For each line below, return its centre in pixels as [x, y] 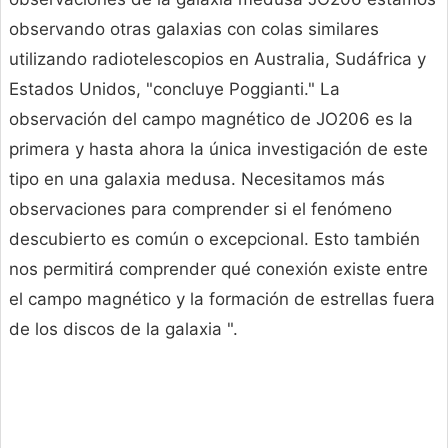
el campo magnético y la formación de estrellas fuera [222, 299]
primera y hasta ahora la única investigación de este [218, 149]
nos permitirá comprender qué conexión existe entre [218, 269]
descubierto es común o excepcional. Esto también [214, 239]
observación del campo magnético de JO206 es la [211, 119]
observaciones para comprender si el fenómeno [200, 209]
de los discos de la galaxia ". [123, 329]
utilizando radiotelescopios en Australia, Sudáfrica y [217, 59]
